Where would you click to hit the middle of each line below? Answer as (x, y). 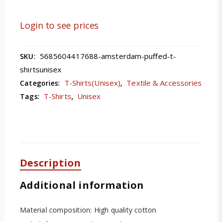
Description (51, 163)
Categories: (41, 83)
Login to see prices (59, 25)
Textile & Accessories (164, 83)
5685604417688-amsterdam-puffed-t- (108, 56)
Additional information (82, 185)
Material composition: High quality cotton (88, 210)
